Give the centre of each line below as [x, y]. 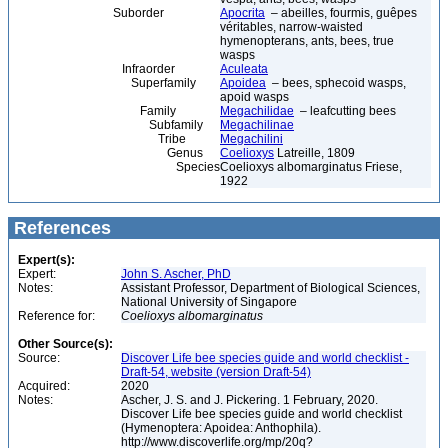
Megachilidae [257, 111]
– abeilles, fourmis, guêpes [341, 13]
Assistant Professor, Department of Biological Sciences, [270, 288]
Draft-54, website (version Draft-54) [216, 372]
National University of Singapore [210, 302]
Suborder [89, 13]
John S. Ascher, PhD [176, 274]
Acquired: [44, 386]
